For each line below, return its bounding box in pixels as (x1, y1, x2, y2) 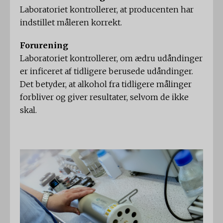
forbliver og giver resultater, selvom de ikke (20, 92, 189, 103)
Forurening (20, 40, 68, 51)
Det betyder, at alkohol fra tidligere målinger (20, 79, 192, 90)
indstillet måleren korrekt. (20, 17, 122, 28)
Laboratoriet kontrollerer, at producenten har (20, 4, 194, 15)
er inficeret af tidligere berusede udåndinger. (20, 66, 193, 77)
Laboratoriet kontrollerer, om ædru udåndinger (20, 53, 203, 64)
